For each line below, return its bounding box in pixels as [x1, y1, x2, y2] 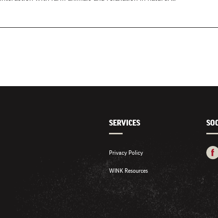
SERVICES [109, 119, 140, 127]
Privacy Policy [109, 149, 143, 156]
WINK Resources [109, 167, 148, 174]
